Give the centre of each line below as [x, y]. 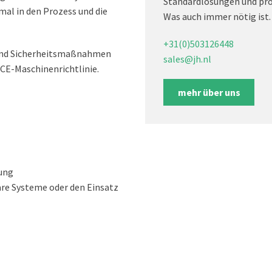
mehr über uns [209, 92]
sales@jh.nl [187, 59]
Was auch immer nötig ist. [217, 16]
